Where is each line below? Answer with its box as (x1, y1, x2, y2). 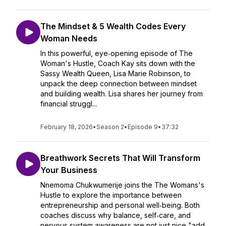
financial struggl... (40, 99, 97, 108)
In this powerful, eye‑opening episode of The (40, 49, 193, 58)
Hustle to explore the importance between (40, 191, 182, 199)
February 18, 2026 (40, 123, 93, 131)
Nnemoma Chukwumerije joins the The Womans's (40, 181, 204, 189)
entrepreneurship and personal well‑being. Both (40, 201, 200, 209)
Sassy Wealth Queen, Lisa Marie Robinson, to (40, 69, 191, 78)
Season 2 (96, 123, 124, 131)
